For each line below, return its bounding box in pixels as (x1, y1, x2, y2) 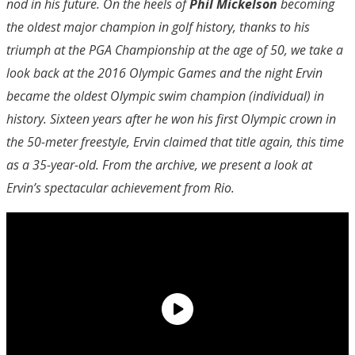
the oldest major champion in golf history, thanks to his (6, 18, 310, 36)
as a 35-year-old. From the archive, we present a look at (6, 156, 312, 174)
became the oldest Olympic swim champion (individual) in (6, 87, 324, 105)
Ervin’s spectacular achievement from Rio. (6, 179, 235, 197)
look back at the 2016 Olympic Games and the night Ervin (6, 64, 323, 82)
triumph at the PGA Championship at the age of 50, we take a (6, 41, 343, 59)
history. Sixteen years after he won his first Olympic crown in (6, 110, 336, 128)
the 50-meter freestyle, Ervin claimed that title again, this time (6, 133, 344, 151)
